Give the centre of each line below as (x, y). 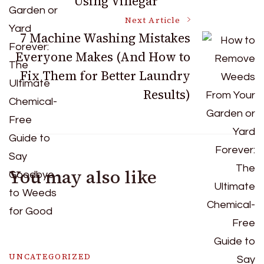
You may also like (83, 177)
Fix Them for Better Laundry (105, 76)
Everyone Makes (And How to (103, 57)
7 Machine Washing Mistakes (105, 38)
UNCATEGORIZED (50, 257)
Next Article (153, 21)
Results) (167, 95)
